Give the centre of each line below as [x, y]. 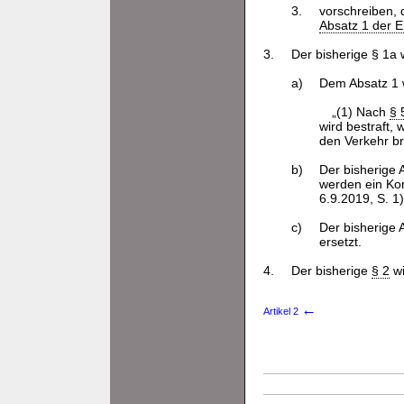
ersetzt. [340, 242]
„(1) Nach [360, 112]
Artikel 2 [282, 311]
